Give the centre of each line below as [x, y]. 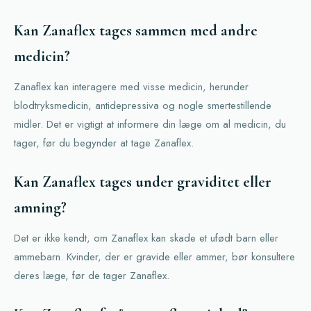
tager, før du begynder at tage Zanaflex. [104, 143]
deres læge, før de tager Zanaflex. [92, 276]
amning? [40, 208]
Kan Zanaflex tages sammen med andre [136, 31]
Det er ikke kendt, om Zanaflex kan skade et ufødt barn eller [146, 238]
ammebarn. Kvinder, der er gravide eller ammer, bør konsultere [154, 257]
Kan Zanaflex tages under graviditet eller [143, 182]
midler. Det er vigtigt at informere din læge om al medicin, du [150, 125]
